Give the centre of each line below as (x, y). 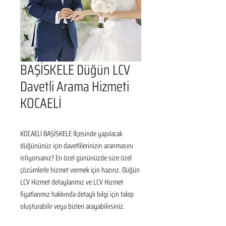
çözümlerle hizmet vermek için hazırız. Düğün (80, 170)
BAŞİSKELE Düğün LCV (75, 70)
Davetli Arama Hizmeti (75, 86)
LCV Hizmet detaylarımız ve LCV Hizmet (72, 182)
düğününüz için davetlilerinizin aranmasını (77, 146)
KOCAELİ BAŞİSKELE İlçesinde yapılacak (71, 134)
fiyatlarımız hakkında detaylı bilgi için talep (77, 194)
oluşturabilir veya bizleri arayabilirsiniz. (72, 206)
